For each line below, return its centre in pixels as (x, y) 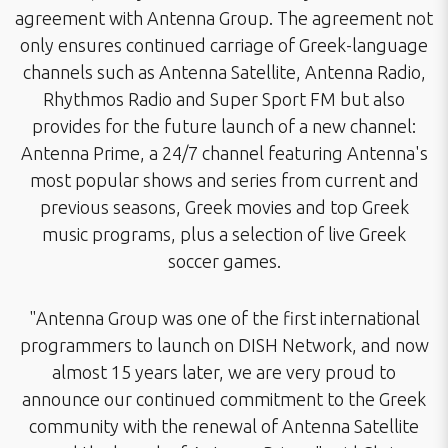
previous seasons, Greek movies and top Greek (224, 207)
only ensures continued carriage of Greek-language (224, 45)
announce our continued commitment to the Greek (224, 399)
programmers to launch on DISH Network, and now (224, 345)
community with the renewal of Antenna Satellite (224, 426)
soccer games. (224, 261)
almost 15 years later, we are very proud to (224, 372)
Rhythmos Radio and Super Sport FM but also (224, 99)
